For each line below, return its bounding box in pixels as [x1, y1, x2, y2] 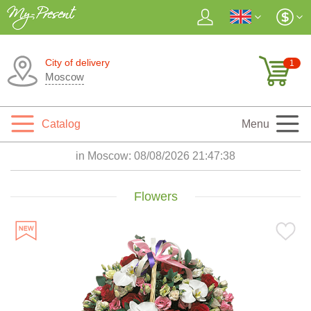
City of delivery [45, 57, 110, 68]
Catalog [42, 118, 81, 130]
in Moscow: [76, 150, 134, 162]
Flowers [133, 190, 178, 203]
